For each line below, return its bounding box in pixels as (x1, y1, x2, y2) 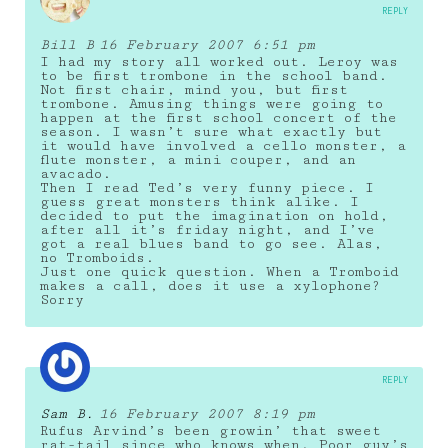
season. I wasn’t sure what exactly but (40, 123, 382, 140)
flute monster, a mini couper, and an (40, 151, 356, 168)
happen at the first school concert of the (40, 109, 397, 126)
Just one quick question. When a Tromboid (40, 263, 399, 280)
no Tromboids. (40, 249, 155, 266)
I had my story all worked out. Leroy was (40, 53, 398, 70)
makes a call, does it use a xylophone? (40, 277, 380, 294)
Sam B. (40, 405, 94, 422)
